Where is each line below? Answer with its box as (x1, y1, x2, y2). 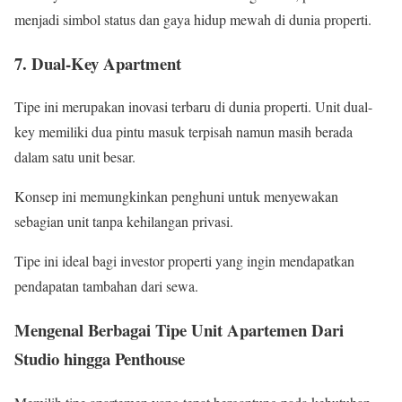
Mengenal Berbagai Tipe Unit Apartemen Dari (14, 318, 344, 343)
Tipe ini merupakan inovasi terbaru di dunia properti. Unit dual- (14, 97, 372, 117)
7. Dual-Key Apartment (14, 50, 181, 75)
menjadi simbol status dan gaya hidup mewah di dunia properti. (14, 10, 371, 30)
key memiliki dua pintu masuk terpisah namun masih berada (14, 122, 353, 142)
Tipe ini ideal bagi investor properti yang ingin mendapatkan (14, 251, 354, 271)
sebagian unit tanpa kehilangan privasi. (14, 212, 233, 232)
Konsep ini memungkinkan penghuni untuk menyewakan (14, 187, 338, 206)
